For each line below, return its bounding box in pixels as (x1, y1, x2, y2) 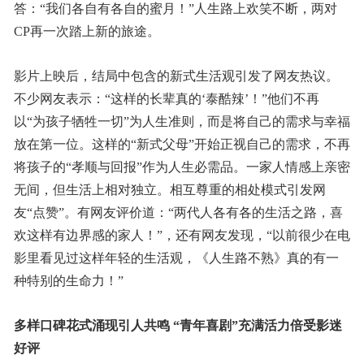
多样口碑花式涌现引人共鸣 (13, 318, 170, 332)
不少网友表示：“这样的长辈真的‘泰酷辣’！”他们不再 (13, 91, 319, 106)
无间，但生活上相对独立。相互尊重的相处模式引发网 (13, 182, 326, 197)
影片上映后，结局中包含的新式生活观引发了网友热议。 (13, 68, 339, 83)
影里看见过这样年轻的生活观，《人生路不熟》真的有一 (13, 250, 339, 265)
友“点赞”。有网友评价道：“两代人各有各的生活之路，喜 (13, 205, 343, 219)
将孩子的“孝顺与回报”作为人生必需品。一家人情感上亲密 (13, 159, 350, 174)
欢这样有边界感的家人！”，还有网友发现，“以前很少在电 (13, 227, 350, 242)
